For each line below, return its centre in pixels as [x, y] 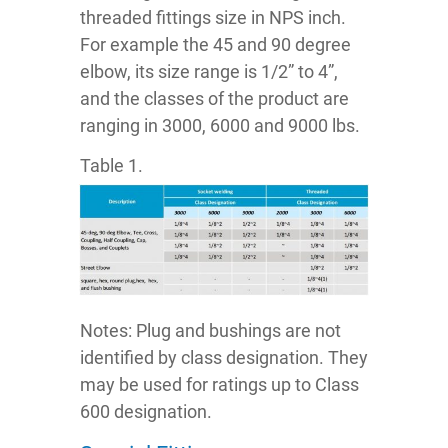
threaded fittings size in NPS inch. [213, 18]
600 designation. [146, 411]
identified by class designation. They [224, 357]
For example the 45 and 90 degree [215, 45]
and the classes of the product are [214, 99]
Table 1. [111, 166]
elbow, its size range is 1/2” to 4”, [209, 72]
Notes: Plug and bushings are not [210, 330]
